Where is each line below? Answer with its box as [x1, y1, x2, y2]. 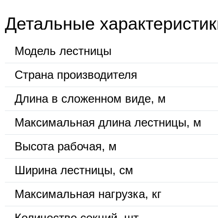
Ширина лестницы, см [15, 163, 133, 177]
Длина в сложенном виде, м [15, 92, 166, 106]
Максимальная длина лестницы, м [15, 116, 201, 129]
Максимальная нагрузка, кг [15, 187, 162, 201]
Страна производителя [15, 68, 137, 82]
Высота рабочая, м [15, 140, 117, 153]
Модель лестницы [15, 44, 111, 58]
